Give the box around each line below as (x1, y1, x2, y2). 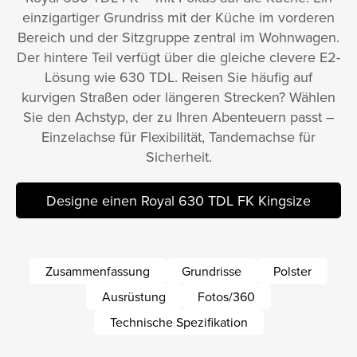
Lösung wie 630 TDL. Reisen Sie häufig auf (45, 67, 312, 88)
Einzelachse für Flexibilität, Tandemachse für (41, 127, 316, 147)
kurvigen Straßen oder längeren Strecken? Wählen (22, 87, 335, 108)
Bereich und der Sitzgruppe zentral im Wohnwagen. (18, 27, 339, 48)
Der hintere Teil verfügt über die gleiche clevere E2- (17, 47, 340, 68)
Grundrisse (182, 262, 241, 280)
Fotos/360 (198, 288, 255, 306)
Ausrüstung (102, 288, 166, 306)
